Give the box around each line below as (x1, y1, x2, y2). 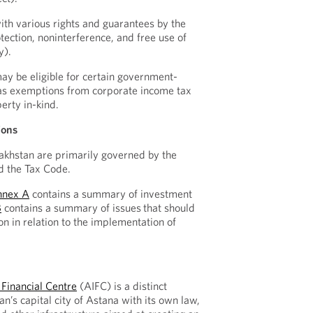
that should (143, 201, 196, 214)
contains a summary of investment (29, 187, 193, 201)
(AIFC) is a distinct (77, 279, 168, 293)
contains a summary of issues (1, 201, 142, 214)
